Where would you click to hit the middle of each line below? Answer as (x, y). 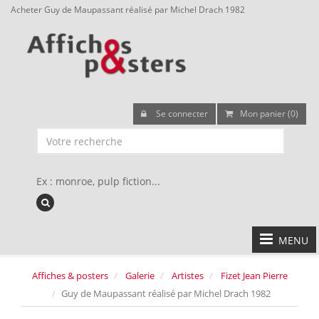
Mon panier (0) (269, 114)
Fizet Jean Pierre (254, 276)
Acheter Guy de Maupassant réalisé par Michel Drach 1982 (128, 9)
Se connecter (181, 114)
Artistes (187, 276)
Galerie (140, 276)
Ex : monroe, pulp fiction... (98, 181)
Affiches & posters (70, 276)
